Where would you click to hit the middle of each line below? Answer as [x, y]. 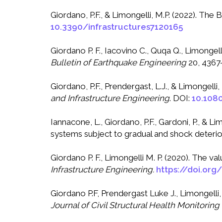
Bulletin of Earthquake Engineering [118, 63]
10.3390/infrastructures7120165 [117, 27]
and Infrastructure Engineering [110, 98]
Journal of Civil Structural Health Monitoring [135, 205]
